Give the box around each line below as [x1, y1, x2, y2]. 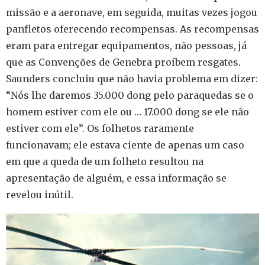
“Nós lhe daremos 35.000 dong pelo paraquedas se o [6, 89, 254, 102]
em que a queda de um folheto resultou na [6, 156, 203, 168]
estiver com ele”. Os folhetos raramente [6, 122, 194, 135]
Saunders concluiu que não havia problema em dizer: [6, 73, 258, 85]
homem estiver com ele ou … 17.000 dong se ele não [6, 106, 249, 118]
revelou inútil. [6, 189, 73, 201]
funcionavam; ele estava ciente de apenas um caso [6, 139, 244, 151]
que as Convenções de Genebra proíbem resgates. [6, 56, 241, 69]
